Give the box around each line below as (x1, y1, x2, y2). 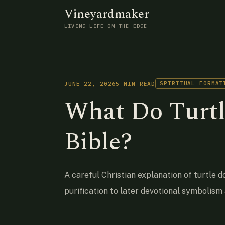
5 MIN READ (116, 80, 156, 87)
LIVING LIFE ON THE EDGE (64, 23, 148, 29)
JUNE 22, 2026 (64, 80, 116, 87)
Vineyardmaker (64, 5, 149, 23)
